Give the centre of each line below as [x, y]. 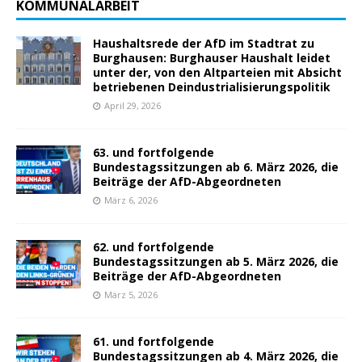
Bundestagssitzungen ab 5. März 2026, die [216, 262]
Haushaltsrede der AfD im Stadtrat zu [204, 44]
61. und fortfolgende [154, 342]
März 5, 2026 [131, 295]
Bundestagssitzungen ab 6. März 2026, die [216, 167]
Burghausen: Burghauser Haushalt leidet [212, 58]
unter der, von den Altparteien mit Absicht [217, 73]
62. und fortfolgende [154, 247]
